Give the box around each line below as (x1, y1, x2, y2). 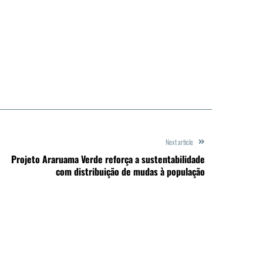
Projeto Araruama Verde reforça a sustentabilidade (11, 151, 205, 166)
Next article (166, 136, 193, 147)
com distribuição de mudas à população (56, 164, 205, 178)
